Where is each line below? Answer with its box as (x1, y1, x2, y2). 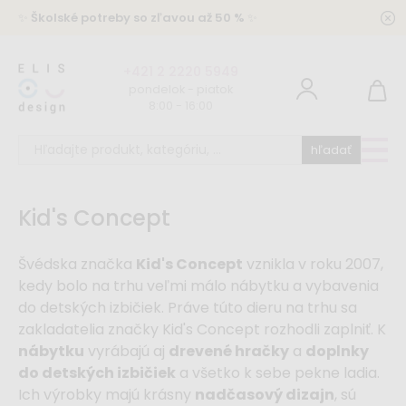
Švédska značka (18, 254, 136, 275)
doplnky (305, 341, 369, 362)
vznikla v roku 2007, (243, 254, 383, 275)
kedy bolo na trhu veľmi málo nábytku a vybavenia (18, 275, 379, 296)
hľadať (311, 141, 352, 159)
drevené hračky (169, 341, 289, 362)
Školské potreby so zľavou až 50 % (31, 9, 245, 26)
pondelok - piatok (129, 82, 234, 97)
